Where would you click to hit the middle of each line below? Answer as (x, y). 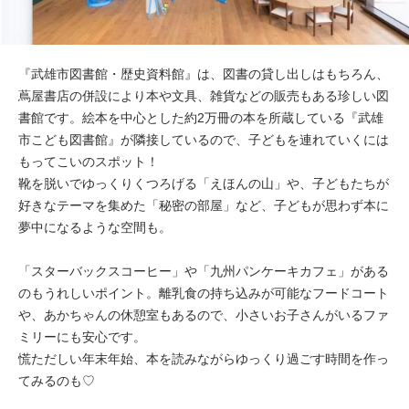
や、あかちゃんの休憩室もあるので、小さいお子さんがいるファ (204, 315)
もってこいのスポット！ (89, 161)
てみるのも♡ (57, 380)
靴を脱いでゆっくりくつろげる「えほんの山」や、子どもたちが (204, 183)
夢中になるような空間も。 (95, 227)
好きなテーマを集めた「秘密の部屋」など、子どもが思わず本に (204, 205)
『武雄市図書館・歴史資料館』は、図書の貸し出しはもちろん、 (204, 73)
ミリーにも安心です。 (82, 336)
